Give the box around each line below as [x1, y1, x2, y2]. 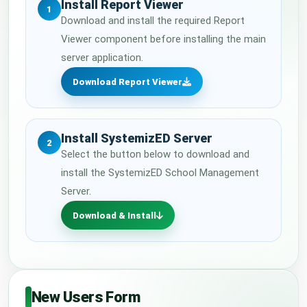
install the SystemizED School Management [61, 167, 259, 179]
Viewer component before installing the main [61, 33, 266, 45]
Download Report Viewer [73, 76, 182, 87]
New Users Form [32, 288, 140, 306]
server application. [61, 51, 143, 64]
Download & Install [73, 210, 156, 221]
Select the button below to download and [61, 148, 249, 160]
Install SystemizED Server [61, 131, 212, 145]
